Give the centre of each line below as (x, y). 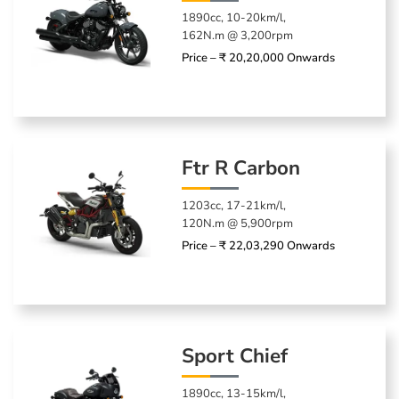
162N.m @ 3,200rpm (238, 35)
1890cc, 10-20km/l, (234, 17)
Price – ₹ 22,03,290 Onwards (259, 245)
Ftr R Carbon (241, 167)
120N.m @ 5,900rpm (238, 223)
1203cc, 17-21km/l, (234, 205)
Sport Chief (235, 355)
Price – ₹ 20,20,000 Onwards (259, 57)
